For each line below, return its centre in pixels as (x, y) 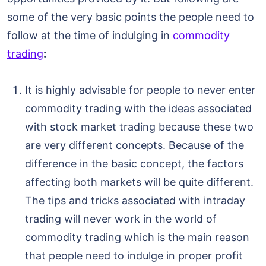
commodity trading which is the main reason (137, 237)
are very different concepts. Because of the (134, 145)
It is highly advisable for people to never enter (140, 90)
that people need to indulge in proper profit (134, 256)
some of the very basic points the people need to (131, 17)
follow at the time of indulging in (90, 36)
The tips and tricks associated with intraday (135, 201)
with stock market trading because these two (139, 127)
